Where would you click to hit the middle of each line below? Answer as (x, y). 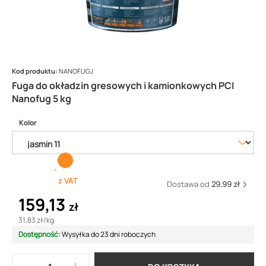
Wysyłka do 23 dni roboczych (109, 234)
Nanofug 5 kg (42, 99)
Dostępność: (40, 234)
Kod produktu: (35, 71)
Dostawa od (189, 184)
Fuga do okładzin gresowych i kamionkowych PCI (123, 85)
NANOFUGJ (76, 71)
